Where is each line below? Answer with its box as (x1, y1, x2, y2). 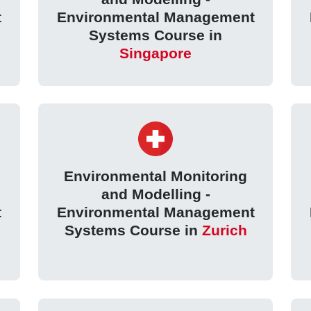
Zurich (201, 221, 247, 238)
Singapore (119, 45, 192, 62)
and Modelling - (101, 185, 210, 202)
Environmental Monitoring (64, 167, 247, 184)
